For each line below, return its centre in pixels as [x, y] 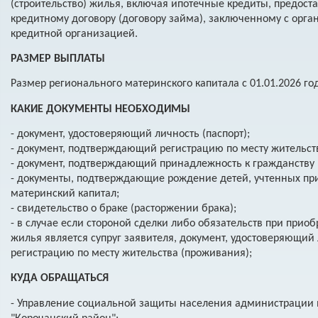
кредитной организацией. [74, 34]
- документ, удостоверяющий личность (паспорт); [130, 135]
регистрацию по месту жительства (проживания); [131, 254]
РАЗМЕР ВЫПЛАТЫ [57, 59]
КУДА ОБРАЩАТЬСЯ [59, 279]
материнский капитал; [65, 194]
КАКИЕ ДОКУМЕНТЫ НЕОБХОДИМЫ [100, 109]
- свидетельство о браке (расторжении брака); [123, 209]
